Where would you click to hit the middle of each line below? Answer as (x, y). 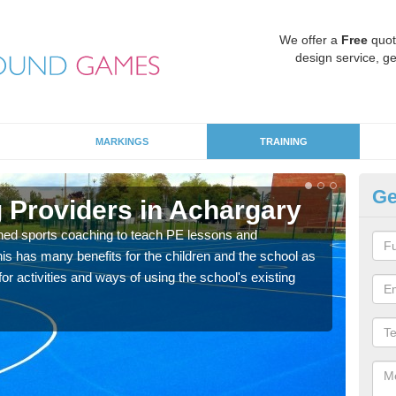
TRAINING (283, 141)
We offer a (310, 40)
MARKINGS (122, 141)
